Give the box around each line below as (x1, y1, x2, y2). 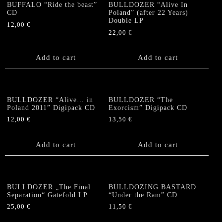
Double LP (109, 16, 144, 24)
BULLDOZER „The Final (7, 183, 91, 191)
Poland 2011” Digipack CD (7, 104, 95, 111)
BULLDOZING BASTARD (109, 183, 197, 191)
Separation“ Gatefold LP (7, 191, 88, 199)
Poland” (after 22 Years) (109, 8, 189, 16)
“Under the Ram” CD (109, 191, 178, 199)
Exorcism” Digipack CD (109, 104, 188, 111)
